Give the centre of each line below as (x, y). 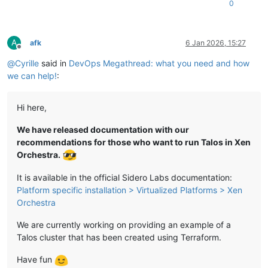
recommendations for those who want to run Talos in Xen (134, 142)
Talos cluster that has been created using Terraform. (119, 237)
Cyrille (27, 63)
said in (54, 63)
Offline (30, 51)
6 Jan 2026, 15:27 (216, 42)
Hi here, (32, 107)
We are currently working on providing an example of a (124, 225)
